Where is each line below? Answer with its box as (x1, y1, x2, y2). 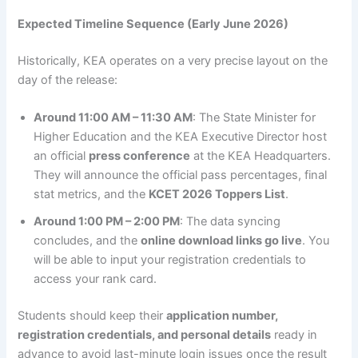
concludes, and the (34, 233, 141, 248)
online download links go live (141, 233, 303, 248)
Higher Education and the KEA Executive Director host (34, 129, 328, 144)
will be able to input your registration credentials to (34, 252, 307, 267)
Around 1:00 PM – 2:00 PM (34, 213, 181, 229)
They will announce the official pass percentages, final (34, 167, 328, 182)
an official (34, 148, 89, 163)
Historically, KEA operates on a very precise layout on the (18, 53, 328, 68)
